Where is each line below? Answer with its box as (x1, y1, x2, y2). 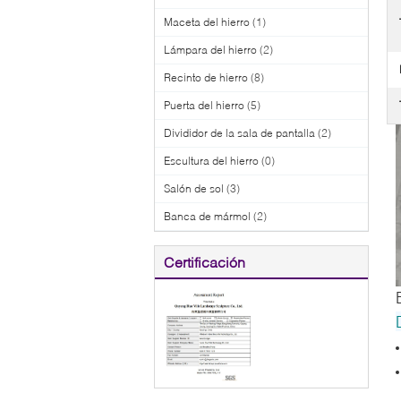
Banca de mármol (164, 209, 251, 223)
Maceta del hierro (164, 14, 250, 29)
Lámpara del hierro (164, 42, 257, 56)
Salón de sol (164, 181, 224, 195)
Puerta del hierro (164, 98, 244, 112)
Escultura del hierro (164, 153, 259, 167)
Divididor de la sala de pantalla (164, 125, 315, 140)
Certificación (164, 252, 245, 270)
